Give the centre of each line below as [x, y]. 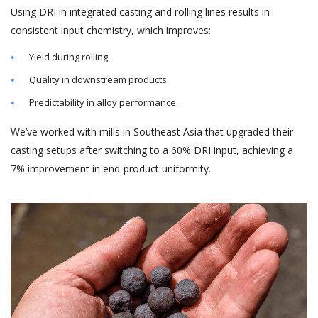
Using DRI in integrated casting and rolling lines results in [140, 12]
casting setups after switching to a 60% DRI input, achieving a [152, 150]
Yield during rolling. [70, 57]
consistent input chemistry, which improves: [111, 31]
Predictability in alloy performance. [104, 103]
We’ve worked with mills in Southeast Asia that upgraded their [152, 132]
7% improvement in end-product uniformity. [111, 169]
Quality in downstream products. [99, 80]
